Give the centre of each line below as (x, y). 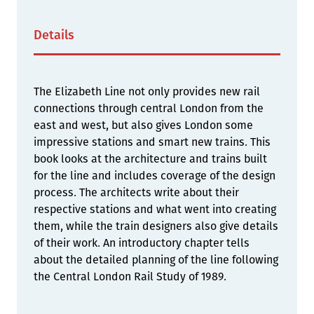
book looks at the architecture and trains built (150, 159)
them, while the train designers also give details (156, 226)
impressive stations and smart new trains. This (152, 142)
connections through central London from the (149, 108)
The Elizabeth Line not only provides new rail (147, 91)
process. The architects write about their (136, 192)
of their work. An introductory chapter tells (142, 243)
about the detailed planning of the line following (156, 260)
